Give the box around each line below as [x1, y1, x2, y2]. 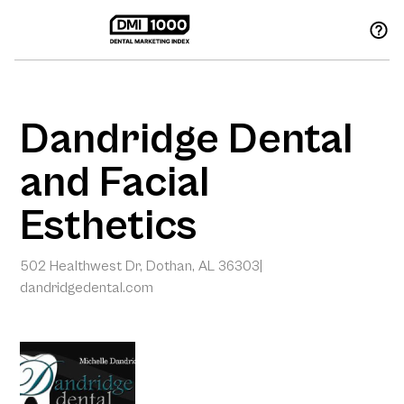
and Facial [20, 157, 210, 207]
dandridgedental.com [20, 279, 154, 296]
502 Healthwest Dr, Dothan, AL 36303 [20, 257, 261, 274]
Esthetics [20, 200, 197, 251]
